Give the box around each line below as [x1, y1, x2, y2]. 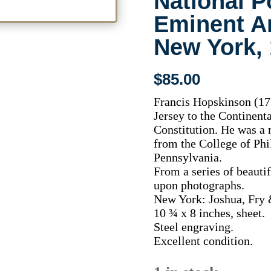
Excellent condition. [153, 233, 253, 247]
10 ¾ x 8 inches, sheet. [153, 206, 265, 220]
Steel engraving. [153, 220, 233, 233]
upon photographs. [153, 178, 244, 192]
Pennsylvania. [153, 150, 222, 164]
